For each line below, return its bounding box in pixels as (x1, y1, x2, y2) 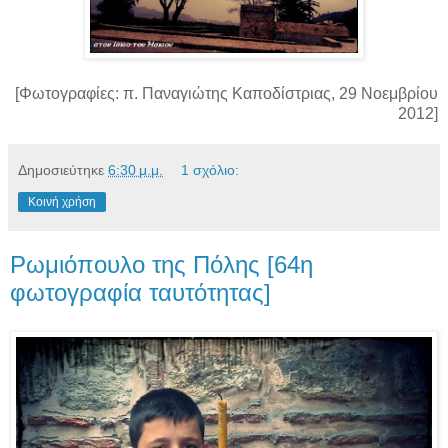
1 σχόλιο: (181, 161, 240, 178)
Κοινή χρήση (28, 194, 96, 209)
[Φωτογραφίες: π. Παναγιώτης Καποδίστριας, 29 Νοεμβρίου (15, 84, 438, 102)
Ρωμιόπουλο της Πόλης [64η (10, 250, 313, 278)
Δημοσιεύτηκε (18, 161, 108, 178)
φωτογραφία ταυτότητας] (10, 278, 271, 306)
